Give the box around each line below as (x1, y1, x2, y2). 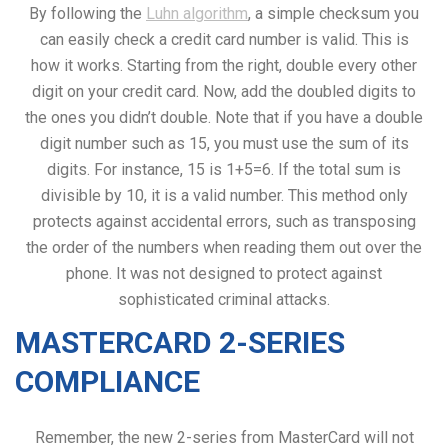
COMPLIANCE (15, 363, 200, 399)
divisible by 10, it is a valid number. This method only (40, 185, 408, 205)
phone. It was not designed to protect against (66, 263, 382, 283)
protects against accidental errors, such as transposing (32, 211, 416, 231)
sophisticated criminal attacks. (118, 289, 330, 309)
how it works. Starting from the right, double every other (31, 55, 417, 75)
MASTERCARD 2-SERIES (15, 324, 345, 360)
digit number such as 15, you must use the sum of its (39, 133, 409, 153)
